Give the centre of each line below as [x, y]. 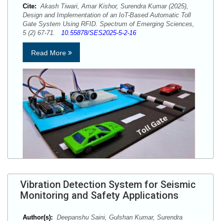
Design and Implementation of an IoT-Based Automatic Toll [107, 15]
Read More [49, 53]
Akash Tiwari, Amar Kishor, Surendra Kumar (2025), [113, 6]
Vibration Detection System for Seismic [108, 184]
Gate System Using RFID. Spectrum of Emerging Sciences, [109, 24]
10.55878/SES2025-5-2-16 [99, 33]
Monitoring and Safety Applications [99, 195]
